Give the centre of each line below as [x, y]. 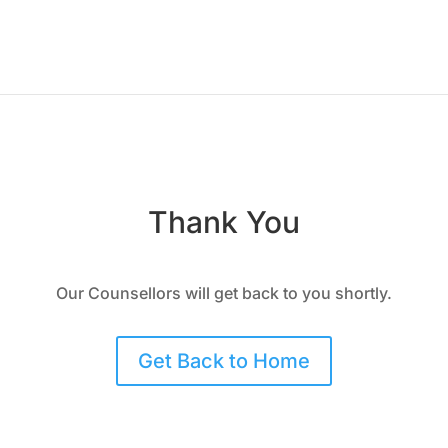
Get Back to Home [224, 361]
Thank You [224, 222]
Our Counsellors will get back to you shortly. [224, 292]
